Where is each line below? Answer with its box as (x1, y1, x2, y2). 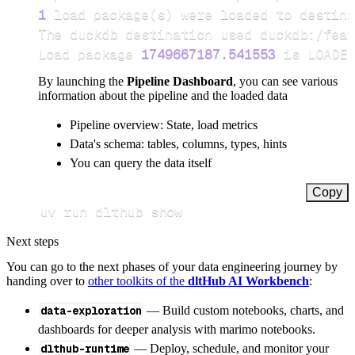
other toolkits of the (88, 273, 188, 288)
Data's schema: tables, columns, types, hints (70, 137, 287, 151)
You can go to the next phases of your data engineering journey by (6, 259, 338, 273)
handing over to (6, 273, 88, 288)
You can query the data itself (70, 156, 212, 170)
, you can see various (233, 74, 338, 89)
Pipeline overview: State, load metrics (70, 118, 258, 132)
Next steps (6, 235, 59, 249)
